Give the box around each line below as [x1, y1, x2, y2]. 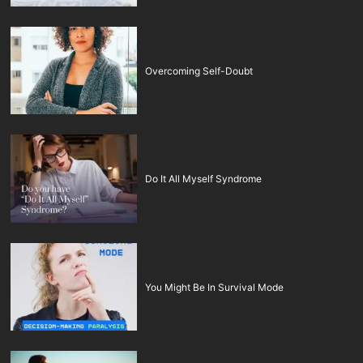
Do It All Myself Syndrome [145, 173, 263, 186]
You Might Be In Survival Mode [145, 280, 284, 293]
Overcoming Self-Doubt [145, 64, 254, 77]
